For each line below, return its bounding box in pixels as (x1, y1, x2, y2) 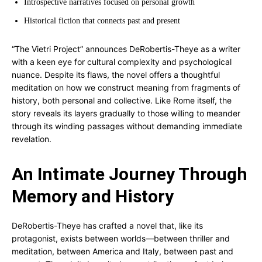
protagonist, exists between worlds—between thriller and (12, 233, 230, 243)
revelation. (12, 134, 51, 144)
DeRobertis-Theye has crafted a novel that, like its (12, 220, 203, 230)
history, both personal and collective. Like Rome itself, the (12, 95, 232, 105)
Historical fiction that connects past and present (24, 16, 180, 25)
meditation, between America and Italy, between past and (12, 246, 233, 256)
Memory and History (12, 186, 174, 206)
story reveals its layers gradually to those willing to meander (12, 108, 240, 118)
